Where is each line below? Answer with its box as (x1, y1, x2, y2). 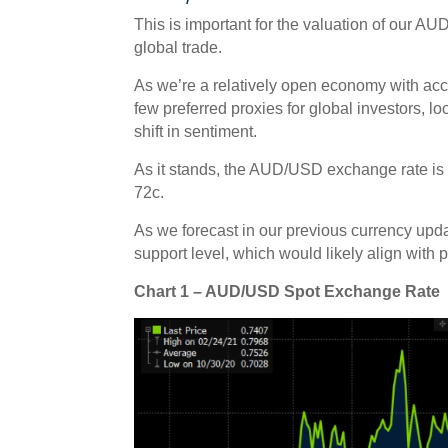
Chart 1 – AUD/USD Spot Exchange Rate (134, 283, 441, 300)
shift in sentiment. (134, 123, 258, 140)
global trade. (134, 39, 223, 56)
